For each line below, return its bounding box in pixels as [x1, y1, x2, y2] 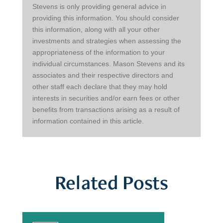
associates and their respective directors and [32, 71, 175, 80]
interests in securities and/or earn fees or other [32, 94, 182, 103]
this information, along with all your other [32, 25, 162, 34]
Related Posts [54, 169, 168, 196]
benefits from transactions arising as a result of [32, 106, 182, 114]
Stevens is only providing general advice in [32, 2, 168, 11]
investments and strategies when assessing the [32, 37, 183, 45]
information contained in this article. [32, 117, 144, 125]
